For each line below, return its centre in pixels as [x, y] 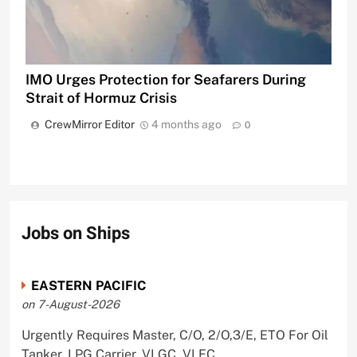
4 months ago [186, 125]
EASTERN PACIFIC [88, 286]
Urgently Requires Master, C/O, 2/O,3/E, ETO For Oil [175, 335]
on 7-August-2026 [70, 304]
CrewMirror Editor [90, 125]
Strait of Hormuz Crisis [101, 98]
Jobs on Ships [76, 234]
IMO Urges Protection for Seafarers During [166, 80]
